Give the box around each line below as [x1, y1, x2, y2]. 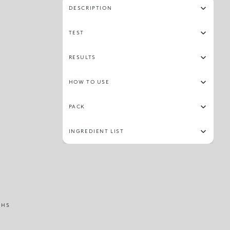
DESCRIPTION [68, 5, 112, 11]
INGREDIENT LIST [68, 128, 124, 134]
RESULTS [68, 54, 96, 60]
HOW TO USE [68, 79, 110, 85]
